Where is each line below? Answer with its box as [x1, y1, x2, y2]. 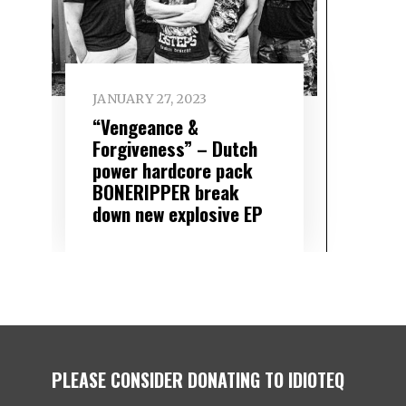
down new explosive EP [92, 198, 263, 227]
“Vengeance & [92, 111, 198, 140]
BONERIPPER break [92, 177, 239, 206]
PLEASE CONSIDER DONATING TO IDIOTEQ [52, 365, 344, 393]
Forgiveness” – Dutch [92, 133, 257, 162]
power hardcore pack [92, 155, 253, 184]
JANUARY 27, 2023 [92, 91, 208, 108]
